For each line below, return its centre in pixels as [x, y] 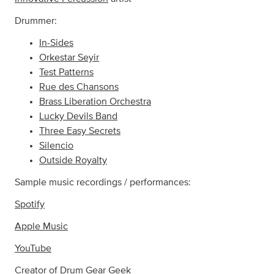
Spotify [30, 205]
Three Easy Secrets [80, 131]
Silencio [56, 146]
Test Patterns [66, 72]
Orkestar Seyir [69, 58]
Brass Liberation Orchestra [95, 102]
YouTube [33, 249]
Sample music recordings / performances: [103, 183]
